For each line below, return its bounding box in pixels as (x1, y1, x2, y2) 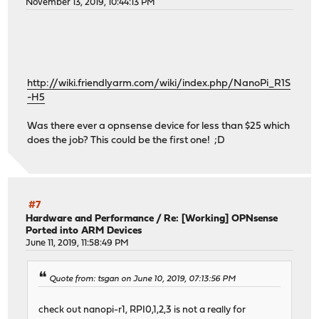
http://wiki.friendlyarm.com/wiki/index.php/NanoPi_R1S (27, 78, 291, 90)
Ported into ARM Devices (26, 225, 142, 236)
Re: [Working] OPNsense (164, 213, 278, 224)
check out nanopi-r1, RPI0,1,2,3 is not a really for (38, 305, 246, 315)
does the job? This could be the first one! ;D (27, 135, 226, 147)
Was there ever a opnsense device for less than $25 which (27, 121, 291, 132)
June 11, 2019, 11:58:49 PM (26, 238, 130, 248)
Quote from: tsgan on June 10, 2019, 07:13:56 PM (49, 275, 236, 284)
